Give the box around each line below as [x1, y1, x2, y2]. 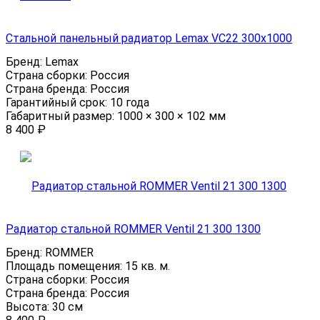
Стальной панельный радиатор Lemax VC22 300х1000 [6, 31, 292, 46]
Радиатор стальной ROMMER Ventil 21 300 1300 [6, 222, 261, 236]
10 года [110, 96, 149, 110]
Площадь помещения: [6, 259, 125, 274]
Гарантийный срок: [6, 96, 110, 110]
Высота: [6, 300, 52, 314]
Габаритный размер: [6, 109, 117, 124]
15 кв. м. [125, 259, 170, 274]
